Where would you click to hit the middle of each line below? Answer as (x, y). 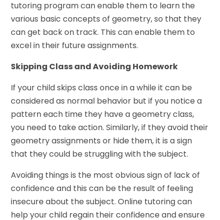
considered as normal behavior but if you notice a (107, 101)
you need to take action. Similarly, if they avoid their (110, 128)
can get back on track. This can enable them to (103, 32)
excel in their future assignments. (75, 46)
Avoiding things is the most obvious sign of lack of (106, 175)
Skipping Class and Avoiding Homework (95, 67)
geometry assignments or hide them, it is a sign (102, 141)
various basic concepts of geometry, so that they (106, 19)
